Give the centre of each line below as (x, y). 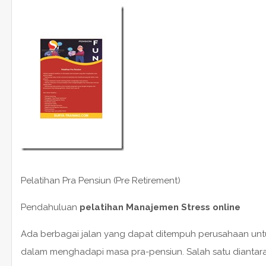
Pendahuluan (50, 207)
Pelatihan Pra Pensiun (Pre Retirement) (100, 180)
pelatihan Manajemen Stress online (160, 207)
